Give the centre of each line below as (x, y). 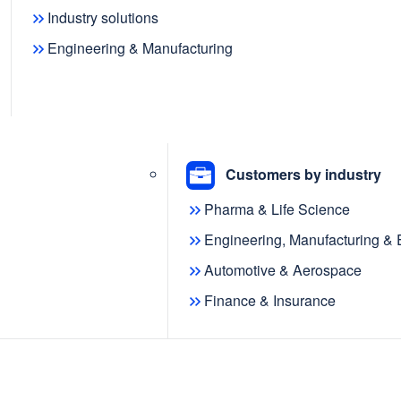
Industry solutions (103, 18)
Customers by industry (303, 174)
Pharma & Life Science (277, 209)
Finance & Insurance (269, 301)
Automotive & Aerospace (282, 270)
